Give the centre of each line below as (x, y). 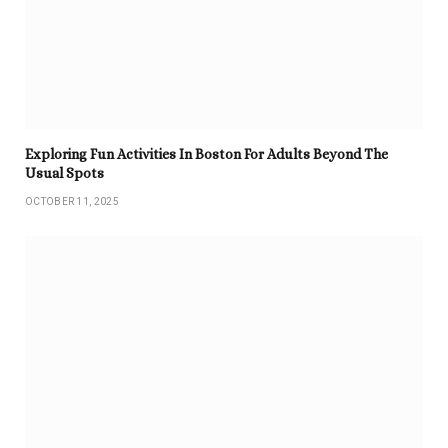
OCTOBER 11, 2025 (72, 201)
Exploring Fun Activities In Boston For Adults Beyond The (206, 153)
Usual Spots (64, 172)
